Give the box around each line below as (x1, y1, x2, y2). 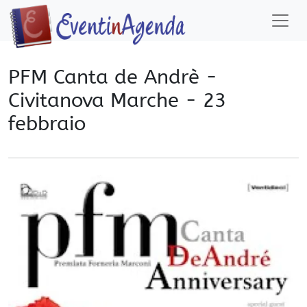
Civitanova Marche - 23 (8, 89, 226, 112)
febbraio (8, 112, 86, 136)
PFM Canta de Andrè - (8, 66, 217, 89)
